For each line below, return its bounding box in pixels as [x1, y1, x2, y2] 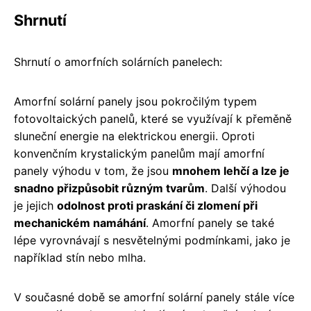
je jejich [14, 198, 57, 212]
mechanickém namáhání [14, 215, 146, 230]
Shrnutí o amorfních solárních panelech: [14, 54, 222, 69]
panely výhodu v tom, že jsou [14, 163, 172, 178]
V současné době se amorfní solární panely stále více [14, 289, 294, 304]
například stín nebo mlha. [14, 250, 146, 264]
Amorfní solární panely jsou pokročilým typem [14, 94, 257, 108]
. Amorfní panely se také [146, 215, 274, 230]
